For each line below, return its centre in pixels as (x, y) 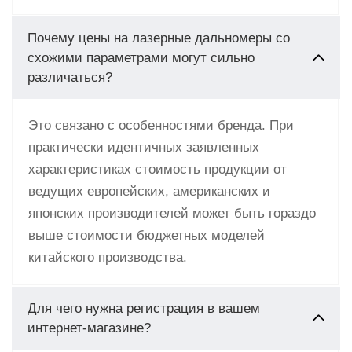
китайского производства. (108, 257)
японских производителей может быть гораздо (172, 213)
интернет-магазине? (89, 328)
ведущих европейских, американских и (149, 191)
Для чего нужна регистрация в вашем (144, 308)
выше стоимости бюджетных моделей (147, 235)
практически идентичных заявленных (144, 147)
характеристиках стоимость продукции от (158, 169)
